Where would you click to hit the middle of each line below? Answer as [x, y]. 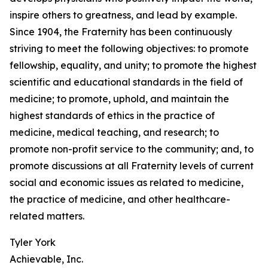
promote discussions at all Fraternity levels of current [132, 166]
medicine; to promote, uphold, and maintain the [119, 99]
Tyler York [33, 242]
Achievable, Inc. [46, 259]
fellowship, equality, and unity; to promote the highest [133, 65]
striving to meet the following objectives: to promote [129, 48]
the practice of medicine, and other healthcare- [120, 199]
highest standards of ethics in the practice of [112, 115]
